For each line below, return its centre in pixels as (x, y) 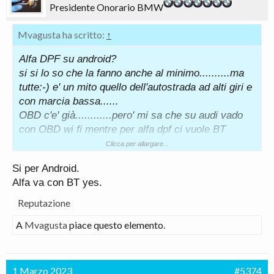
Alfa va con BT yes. (57, 182)
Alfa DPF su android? (68, 59)
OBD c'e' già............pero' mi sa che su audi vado (131, 115)
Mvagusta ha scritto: (62, 34)
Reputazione (44, 202)
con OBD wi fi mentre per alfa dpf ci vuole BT (122, 129)
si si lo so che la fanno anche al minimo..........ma (131, 73)
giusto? (35, 143)
